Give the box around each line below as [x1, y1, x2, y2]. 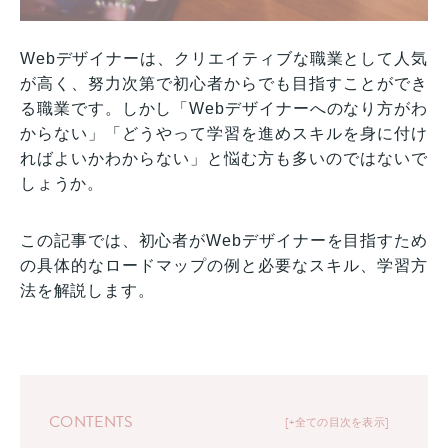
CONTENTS [49, 410, 134, 435]
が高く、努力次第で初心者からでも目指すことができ [20, 74, 428, 92]
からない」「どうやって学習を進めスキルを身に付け [20, 124, 428, 142]
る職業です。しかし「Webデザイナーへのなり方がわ [20, 99, 428, 117]
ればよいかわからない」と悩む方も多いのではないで [20, 149, 428, 167]
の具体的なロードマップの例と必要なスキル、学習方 [20, 256, 428, 274]
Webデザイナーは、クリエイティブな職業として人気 [20, 49, 428, 67]
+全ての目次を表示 [288, 413, 385, 431]
